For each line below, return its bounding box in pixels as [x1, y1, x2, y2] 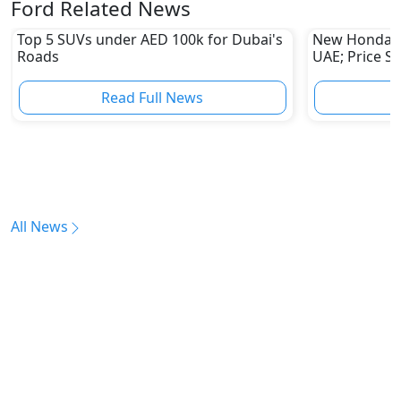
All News [11, 217, 68, 237]
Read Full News [101, 87, 204, 107]
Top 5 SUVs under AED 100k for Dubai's [16, 29, 283, 49]
